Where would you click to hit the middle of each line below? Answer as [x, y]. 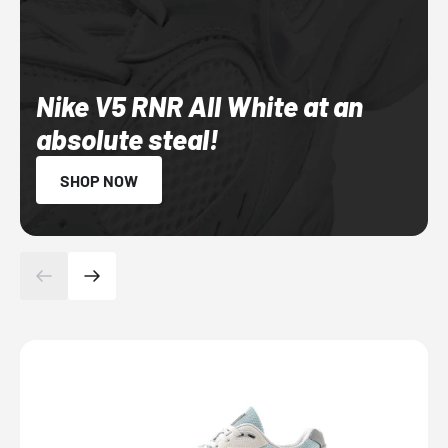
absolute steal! [127, 138]
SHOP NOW [99, 180]
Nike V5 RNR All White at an [199, 105]
